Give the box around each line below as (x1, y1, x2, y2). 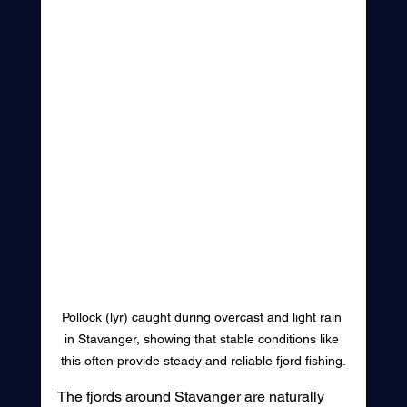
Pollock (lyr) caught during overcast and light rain (61, 310, 345, 325)
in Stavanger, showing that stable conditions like (64, 332, 342, 347)
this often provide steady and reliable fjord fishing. (60, 353, 346, 369)
